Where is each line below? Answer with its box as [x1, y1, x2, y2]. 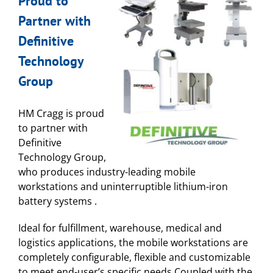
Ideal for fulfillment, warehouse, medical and [18, 221, 222, 235]
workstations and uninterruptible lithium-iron [18, 180, 228, 194]
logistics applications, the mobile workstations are [18, 236, 248, 250]
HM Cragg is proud [18, 107, 104, 121]
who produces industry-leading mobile [18, 165, 196, 179]
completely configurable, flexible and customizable [18, 250, 250, 264]
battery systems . [18, 194, 97, 208]
